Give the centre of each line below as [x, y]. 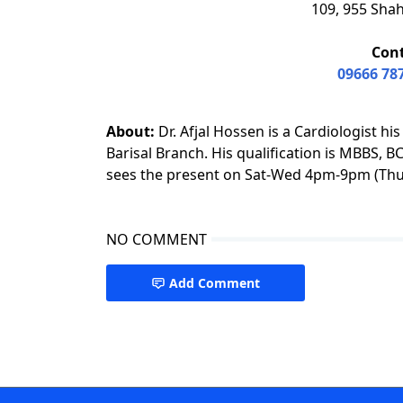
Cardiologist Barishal [176, 355]
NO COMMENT [157, 240]
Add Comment [215, 283]
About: [130, 132]
